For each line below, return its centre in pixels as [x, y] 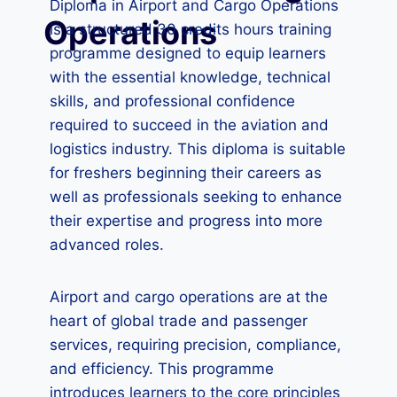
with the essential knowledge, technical [190, 77]
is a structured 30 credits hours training [191, 29]
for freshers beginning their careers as [186, 173]
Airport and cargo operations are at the [189, 297]
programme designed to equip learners [188, 53]
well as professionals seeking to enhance [196, 197]
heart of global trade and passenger [179, 321]
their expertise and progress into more [186, 221]
